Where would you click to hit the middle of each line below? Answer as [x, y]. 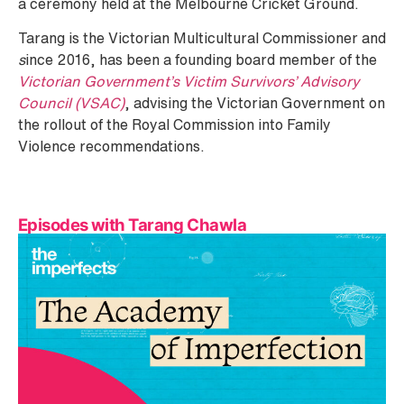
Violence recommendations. [111, 147]
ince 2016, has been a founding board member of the [201, 60]
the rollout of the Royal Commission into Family [174, 125]
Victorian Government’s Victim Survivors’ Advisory [189, 82]
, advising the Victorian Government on [255, 103]
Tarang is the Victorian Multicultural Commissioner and [202, 38]
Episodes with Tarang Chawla [132, 224]
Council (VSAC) [71, 103]
